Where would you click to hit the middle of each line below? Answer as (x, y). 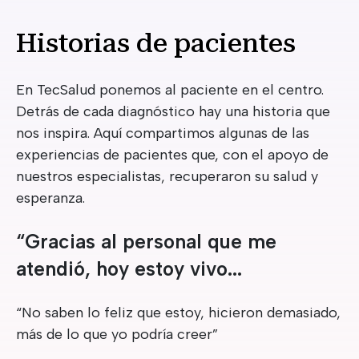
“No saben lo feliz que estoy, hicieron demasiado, (178, 313)
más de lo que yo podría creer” (117, 335)
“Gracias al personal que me (146, 242)
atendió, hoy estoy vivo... (129, 269)
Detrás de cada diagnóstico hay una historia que (173, 112)
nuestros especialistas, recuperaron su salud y (167, 177)
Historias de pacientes (156, 44)
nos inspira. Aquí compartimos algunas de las (163, 133)
